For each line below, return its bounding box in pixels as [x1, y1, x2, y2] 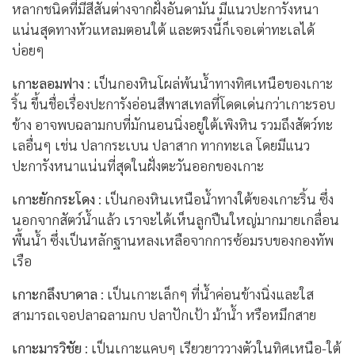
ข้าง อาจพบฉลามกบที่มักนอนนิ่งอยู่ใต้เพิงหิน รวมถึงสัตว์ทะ [12, 114, 333, 133]
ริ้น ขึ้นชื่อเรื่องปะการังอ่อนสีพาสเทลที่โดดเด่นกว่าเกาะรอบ [12, 94, 335, 113]
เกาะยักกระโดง [12, 189, 95, 208]
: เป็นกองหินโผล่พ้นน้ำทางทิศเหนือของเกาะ [84, 73, 333, 92]
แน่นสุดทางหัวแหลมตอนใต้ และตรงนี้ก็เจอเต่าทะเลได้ [12, 19, 315, 38]
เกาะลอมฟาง [12, 73, 84, 92]
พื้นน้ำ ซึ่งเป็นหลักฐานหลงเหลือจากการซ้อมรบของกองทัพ [12, 230, 334, 249]
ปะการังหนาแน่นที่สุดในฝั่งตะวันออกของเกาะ [12, 155, 264, 174]
